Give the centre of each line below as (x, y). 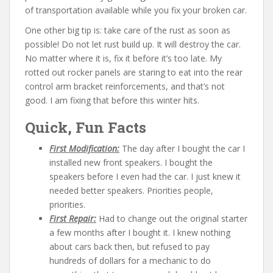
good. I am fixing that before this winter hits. (112, 100)
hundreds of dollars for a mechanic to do (130, 260)
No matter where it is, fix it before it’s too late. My (123, 58)
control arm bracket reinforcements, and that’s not (125, 86)
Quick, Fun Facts (86, 127)
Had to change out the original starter (172, 218)
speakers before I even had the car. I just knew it (145, 176)
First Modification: (84, 148)
